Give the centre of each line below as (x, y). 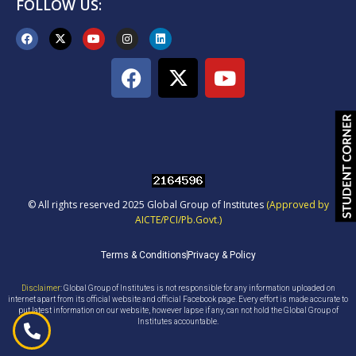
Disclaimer (41, 288)
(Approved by (297, 205)
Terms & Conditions (143, 255)
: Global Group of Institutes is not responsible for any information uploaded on (197, 288)
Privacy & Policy (221, 255)
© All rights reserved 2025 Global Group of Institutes (147, 205)
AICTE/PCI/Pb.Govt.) (178, 220)
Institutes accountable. (178, 322)
